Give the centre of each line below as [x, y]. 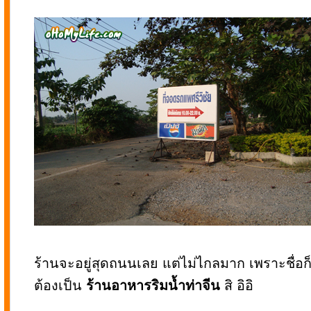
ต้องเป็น [60, 285]
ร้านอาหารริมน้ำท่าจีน [153, 285]
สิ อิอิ [237, 285]
